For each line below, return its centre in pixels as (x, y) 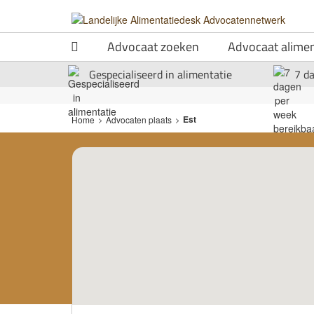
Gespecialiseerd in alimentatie (161, 74)
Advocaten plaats (139, 119)
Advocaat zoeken (153, 47)
